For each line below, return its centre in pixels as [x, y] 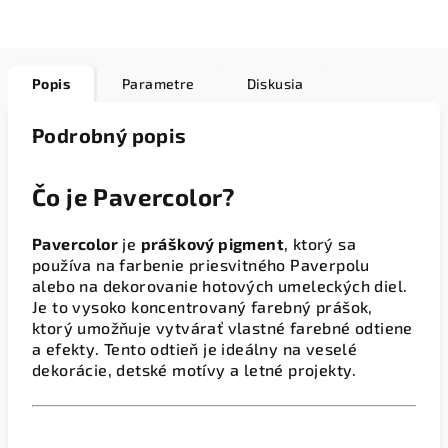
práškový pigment [212, 243]
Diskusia [275, 83]
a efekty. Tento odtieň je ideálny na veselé [195, 348]
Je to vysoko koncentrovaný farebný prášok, [202, 306]
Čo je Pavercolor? [134, 196]
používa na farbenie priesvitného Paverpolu [201, 264]
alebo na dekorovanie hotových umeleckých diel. [220, 285]
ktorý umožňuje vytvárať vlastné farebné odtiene [222, 327]
